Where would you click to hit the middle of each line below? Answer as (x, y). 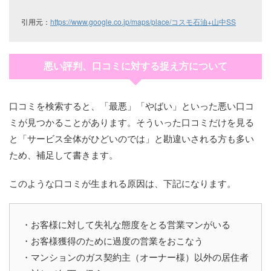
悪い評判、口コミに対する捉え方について (135, 66)
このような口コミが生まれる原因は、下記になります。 (122, 183)
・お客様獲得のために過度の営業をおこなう (113, 240)
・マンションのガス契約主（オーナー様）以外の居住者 (135, 256)
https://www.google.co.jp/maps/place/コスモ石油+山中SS (143, 21)
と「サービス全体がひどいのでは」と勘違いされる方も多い (132, 138)
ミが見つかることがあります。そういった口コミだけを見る (132, 122)
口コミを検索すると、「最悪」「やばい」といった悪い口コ (132, 105)
